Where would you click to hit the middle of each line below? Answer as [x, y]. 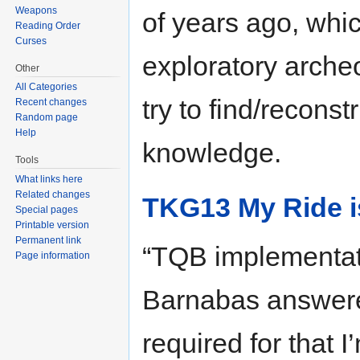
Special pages [47, 210]
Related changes [53, 195]
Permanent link [49, 241]
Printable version [53, 225]
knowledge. [212, 153]
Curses [31, 41]
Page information [53, 256]
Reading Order [48, 25]
